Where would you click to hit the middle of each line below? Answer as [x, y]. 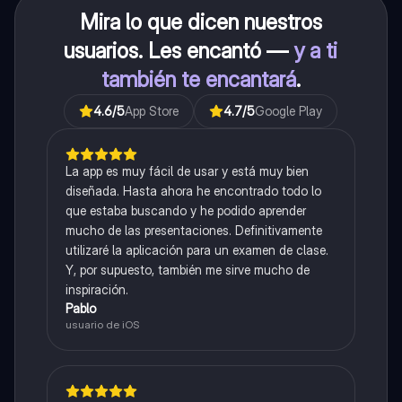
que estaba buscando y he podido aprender [185, 211]
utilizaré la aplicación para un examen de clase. [197, 250]
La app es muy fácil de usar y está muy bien [187, 171]
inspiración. [96, 290]
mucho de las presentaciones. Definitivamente [193, 231]
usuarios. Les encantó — [179, 51]
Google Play [289, 111]
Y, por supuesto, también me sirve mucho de [187, 270]
